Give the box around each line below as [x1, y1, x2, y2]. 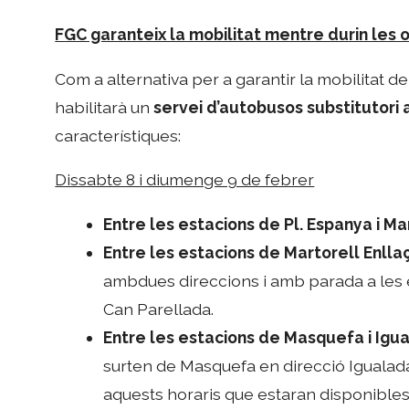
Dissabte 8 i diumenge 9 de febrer [55, 170, 315, 190]
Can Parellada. [103, 299, 215, 319]
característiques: [55, 125, 182, 145]
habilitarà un [55, 97, 154, 117]
